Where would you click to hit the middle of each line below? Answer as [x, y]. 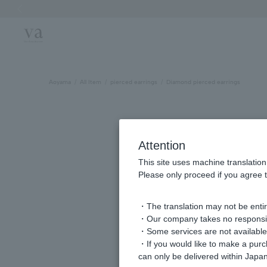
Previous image [33, 26]
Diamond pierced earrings [203, 82]
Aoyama [60, 82]
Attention [162, 145]
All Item [91, 82]
